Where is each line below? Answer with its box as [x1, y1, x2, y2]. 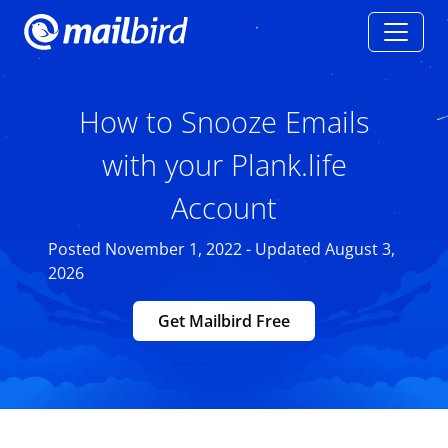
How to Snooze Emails [78, 102, 370, 141]
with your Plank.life [101, 145, 347, 184]
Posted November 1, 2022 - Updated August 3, [48, 238, 395, 260]
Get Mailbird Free [158, 310, 290, 332]
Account [171, 188, 277, 227]
